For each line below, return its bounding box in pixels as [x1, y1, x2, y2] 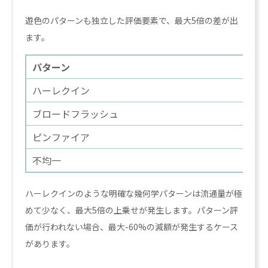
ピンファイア [32, 129, 90, 144]
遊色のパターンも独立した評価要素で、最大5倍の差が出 [25, 14, 239, 26]
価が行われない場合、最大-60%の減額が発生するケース [25, 220, 239, 233]
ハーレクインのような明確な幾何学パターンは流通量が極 [25, 187, 243, 199]
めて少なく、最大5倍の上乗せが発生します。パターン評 [25, 203, 239, 216]
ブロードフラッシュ [32, 106, 119, 121]
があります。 [25, 237, 75, 249]
